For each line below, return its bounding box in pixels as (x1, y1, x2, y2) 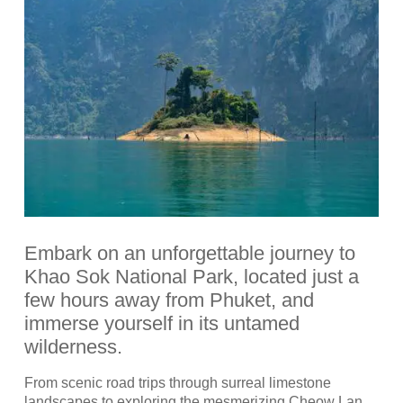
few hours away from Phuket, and (23, 288, 314, 311)
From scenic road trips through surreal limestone (23, 374, 331, 390)
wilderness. (23, 335, 122, 358)
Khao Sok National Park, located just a (23, 264, 359, 288)
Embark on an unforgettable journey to (23, 241, 355, 264)
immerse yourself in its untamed (23, 311, 300, 335)
